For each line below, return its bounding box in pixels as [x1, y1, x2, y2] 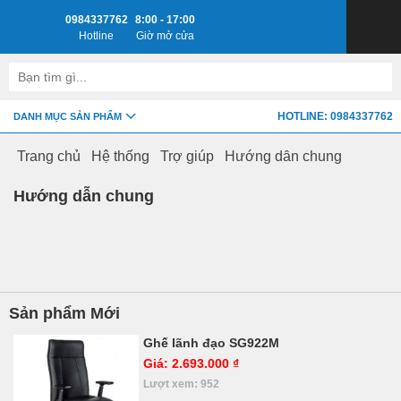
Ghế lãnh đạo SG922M [143, 336, 279, 350]
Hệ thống [91, 149, 149, 165]
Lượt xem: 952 [143, 378, 219, 389]
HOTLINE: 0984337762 [277, 110, 393, 123]
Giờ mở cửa [135, 30, 194, 42]
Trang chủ [17, 149, 81, 165]
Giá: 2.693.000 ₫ [143, 356, 239, 371]
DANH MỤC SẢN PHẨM [13, 111, 122, 122]
